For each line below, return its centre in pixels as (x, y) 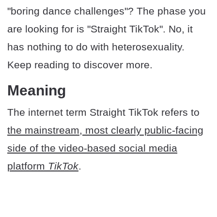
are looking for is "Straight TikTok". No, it (100, 29)
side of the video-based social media (92, 148)
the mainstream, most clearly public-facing (105, 130)
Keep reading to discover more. (80, 65)
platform (28, 166)
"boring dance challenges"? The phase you (107, 11)
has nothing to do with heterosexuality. (96, 47)
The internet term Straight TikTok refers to (103, 112)
